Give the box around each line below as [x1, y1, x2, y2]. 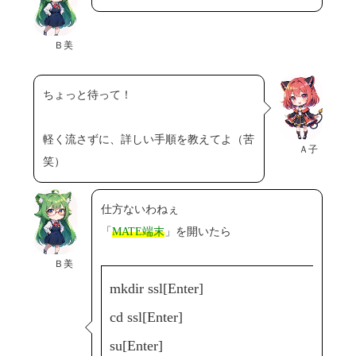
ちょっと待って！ [43, 89, 136, 102]
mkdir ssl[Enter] [109, 281, 207, 297]
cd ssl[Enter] [109, 309, 187, 326]
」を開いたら [164, 226, 234, 238]
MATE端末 [111, 226, 164, 238]
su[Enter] [109, 338, 167, 354]
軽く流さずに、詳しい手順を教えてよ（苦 [43, 133, 255, 146]
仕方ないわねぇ [100, 203, 182, 216]
